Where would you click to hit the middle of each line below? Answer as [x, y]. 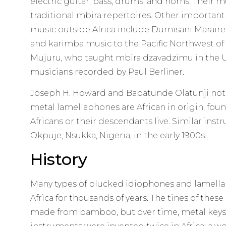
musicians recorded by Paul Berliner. [107, 72]
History [59, 159]
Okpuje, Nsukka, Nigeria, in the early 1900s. [118, 135]
